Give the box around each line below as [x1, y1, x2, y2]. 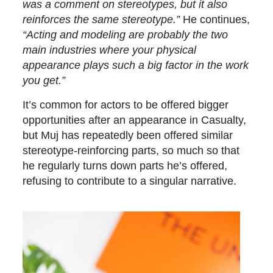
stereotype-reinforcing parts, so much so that [23, 144, 240, 157]
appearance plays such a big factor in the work [23, 58, 249, 72]
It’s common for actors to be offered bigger [23, 98, 229, 112]
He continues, [183, 13, 250, 26]
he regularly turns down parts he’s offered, [23, 159, 228, 172]
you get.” [23, 74, 66, 87]
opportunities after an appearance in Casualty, [23, 113, 247, 127]
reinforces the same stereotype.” [23, 13, 183, 26]
